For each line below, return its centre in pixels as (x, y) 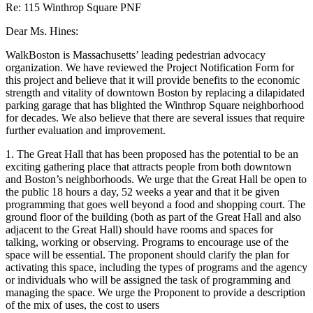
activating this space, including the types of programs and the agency (156, 267)
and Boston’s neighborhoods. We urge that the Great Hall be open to (156, 179)
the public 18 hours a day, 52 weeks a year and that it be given (143, 191)
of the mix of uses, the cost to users (82, 305)
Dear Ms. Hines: (42, 31)
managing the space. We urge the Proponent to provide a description (155, 292)
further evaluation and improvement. (86, 130)
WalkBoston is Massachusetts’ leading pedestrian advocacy (136, 54)
